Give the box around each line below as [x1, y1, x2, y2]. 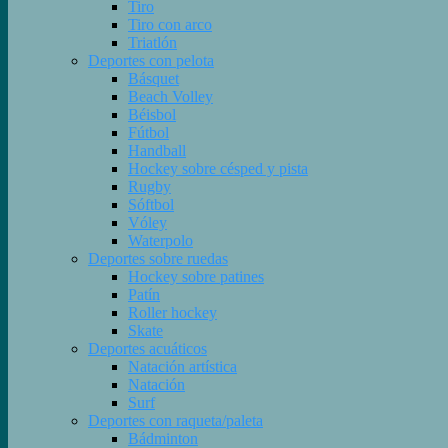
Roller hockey [128, 304, 217, 321]
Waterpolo [128, 232, 193, 249]
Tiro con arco [128, 16, 212, 33]
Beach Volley [128, 88, 213, 105]
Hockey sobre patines [128, 268, 264, 285]
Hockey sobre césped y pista [128, 160, 308, 177]
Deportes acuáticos [88, 340, 207, 357]
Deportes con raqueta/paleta [88, 412, 263, 429]
